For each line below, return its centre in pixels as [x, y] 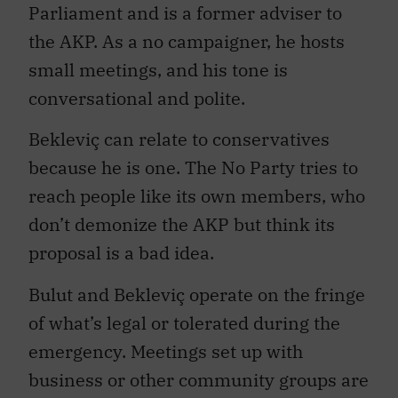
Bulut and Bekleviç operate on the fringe [197, 285]
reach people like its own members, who [197, 187]
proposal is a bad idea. [121, 244]
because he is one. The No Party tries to [193, 159]
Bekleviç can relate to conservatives [179, 131]
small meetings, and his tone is [158, 61]
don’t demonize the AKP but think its [182, 216]
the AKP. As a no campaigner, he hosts [187, 33]
